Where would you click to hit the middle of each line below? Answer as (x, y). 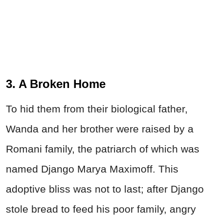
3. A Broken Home (56, 84)
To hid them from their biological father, (97, 109)
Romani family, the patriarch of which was (103, 149)
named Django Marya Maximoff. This (92, 169)
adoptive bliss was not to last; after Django (105, 189)
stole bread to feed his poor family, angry (101, 209)
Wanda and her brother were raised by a (100, 129)
